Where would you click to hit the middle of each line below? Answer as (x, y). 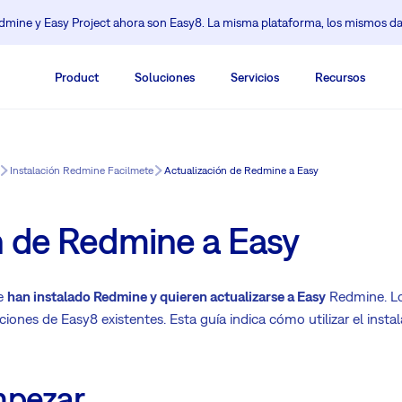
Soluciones (165, 77)
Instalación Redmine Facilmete (82, 170)
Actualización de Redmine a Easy (241, 170)
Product (77, 77)
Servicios (255, 77)
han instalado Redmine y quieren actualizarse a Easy (166, 296)
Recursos (340, 77)
